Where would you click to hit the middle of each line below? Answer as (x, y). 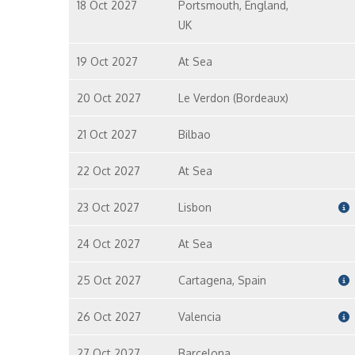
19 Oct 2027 (107, 61)
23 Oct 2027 (108, 207)
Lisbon (195, 207)
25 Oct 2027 (109, 280)
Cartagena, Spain (222, 280)
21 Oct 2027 (107, 134)
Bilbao (194, 134)
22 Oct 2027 (109, 171)
